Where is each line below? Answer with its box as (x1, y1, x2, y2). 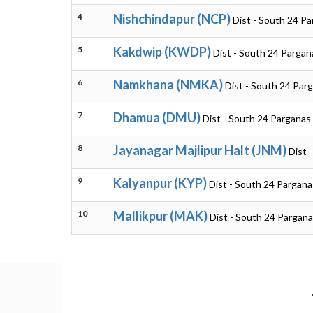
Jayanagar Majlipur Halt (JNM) (113, 143, 286, 158)
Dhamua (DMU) (113, 110, 201, 125)
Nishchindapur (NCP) (113, 11, 231, 27)
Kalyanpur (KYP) (113, 175, 207, 191)
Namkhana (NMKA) (113, 77, 223, 92)
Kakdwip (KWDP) (113, 44, 211, 59)
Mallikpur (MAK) (113, 208, 208, 224)
